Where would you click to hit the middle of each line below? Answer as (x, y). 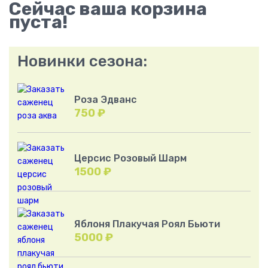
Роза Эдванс (106, 100)
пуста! (38, 22)
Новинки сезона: (82, 62)
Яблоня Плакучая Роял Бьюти (147, 224)
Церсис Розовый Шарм (130, 159)
